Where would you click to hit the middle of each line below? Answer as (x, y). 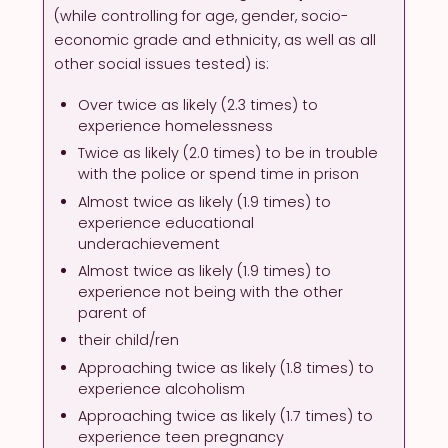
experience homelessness (176, 125)
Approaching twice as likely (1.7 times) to (226, 416)
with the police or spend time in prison (219, 174)
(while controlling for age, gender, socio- (201, 15)
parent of (112, 313)
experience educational (166, 222)
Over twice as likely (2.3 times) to (198, 104)
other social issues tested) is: (162, 63)
